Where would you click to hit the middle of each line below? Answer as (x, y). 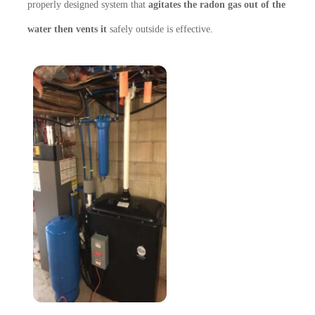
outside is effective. (174, 29)
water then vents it (67, 29)
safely (121, 29)
